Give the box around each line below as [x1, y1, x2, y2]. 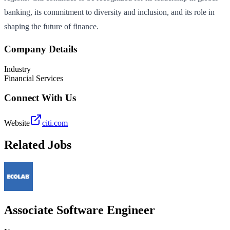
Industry [4, 64, 31, 73]
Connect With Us [4, 92, 76, 104]
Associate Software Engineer [4, 203, 155, 217]
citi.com [42, 118, 68, 127]
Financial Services [4, 73, 63, 83]
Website [4, 118, 30, 127]
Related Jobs [4, 138, 71, 151]
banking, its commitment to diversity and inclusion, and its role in [4, 8, 215, 17]
